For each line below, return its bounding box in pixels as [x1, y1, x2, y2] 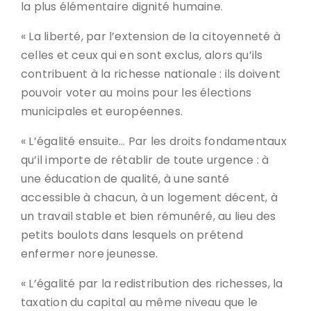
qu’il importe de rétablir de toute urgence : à [21, 152, 269, 168]
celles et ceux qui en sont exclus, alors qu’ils [21, 47, 263, 63]
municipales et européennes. [21, 103, 183, 119]
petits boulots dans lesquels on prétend [21, 227, 243, 243]
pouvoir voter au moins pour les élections [21, 85, 252, 101]
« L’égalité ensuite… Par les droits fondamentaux [21, 133, 287, 149]
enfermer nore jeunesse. [21, 246, 158, 262]
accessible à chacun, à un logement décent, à [21, 190, 278, 205]
